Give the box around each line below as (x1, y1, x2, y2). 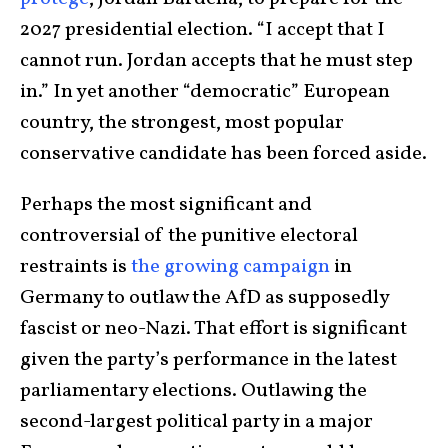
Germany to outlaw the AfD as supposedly (20, 283, 389, 312)
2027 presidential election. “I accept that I (20, 15, 385, 44)
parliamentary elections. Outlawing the (20, 376, 367, 405)
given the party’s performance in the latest (20, 345, 397, 374)
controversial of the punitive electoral (20, 221, 358, 250)
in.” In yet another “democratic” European (20, 77, 390, 106)
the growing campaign (131, 252, 330, 281)
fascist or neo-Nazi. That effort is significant (20, 314, 407, 343)
